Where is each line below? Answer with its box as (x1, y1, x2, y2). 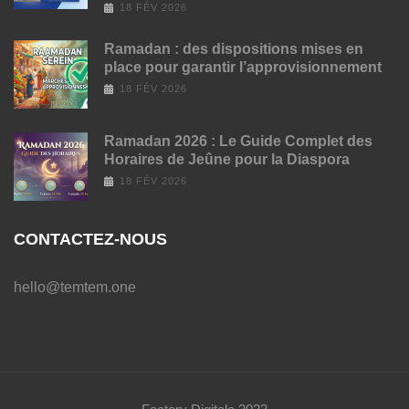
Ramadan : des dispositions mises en (104, 41, 363, 58)
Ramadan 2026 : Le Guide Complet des (104, 133, 372, 150)
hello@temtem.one (14, 279, 136, 296)
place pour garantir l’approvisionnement (104, 59, 382, 76)
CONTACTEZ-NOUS (14, 230, 167, 249)
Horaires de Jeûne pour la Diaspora (104, 152, 350, 168)
